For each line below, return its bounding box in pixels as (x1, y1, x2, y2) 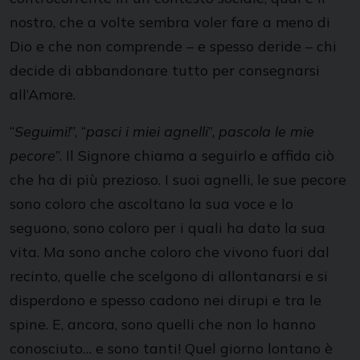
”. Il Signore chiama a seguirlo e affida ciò (55, 146, 334, 165)
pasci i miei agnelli (86, 122, 208, 141)
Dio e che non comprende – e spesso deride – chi (10, 37, 337, 55)
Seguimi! (14, 122, 71, 141)
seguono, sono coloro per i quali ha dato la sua (10, 219, 325, 237)
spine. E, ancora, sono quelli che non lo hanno (10, 315, 316, 333)
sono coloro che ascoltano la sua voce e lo (10, 194, 293, 213)
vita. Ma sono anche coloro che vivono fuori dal (10, 243, 329, 261)
